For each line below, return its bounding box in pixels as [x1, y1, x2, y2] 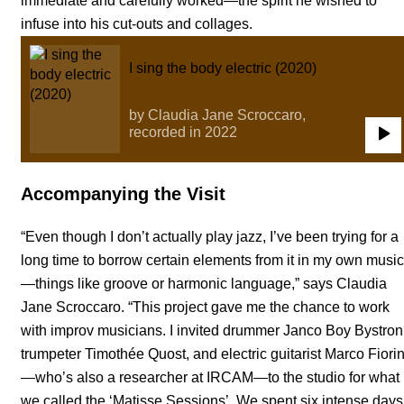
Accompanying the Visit [21, 183, 225, 204]
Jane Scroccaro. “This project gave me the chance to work [21, 298, 390, 315]
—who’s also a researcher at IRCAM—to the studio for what [21, 369, 399, 385]
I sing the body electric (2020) [129, 60, 317, 76]
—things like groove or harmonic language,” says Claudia [21, 275, 387, 291]
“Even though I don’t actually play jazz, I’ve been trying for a [21, 228, 399, 244]
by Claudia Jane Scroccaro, [129, 106, 306, 123]
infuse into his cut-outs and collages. [21, 15, 252, 32]
